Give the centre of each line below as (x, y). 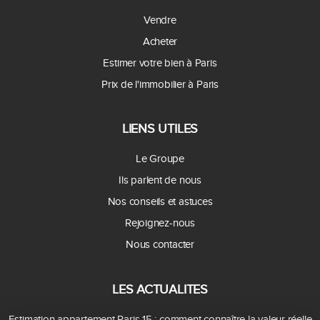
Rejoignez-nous (160, 223)
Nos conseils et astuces (160, 202)
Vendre (160, 20)
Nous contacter (160, 245)
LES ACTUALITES (160, 289)
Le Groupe (160, 159)
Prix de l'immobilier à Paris (160, 84)
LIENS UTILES (160, 129)
